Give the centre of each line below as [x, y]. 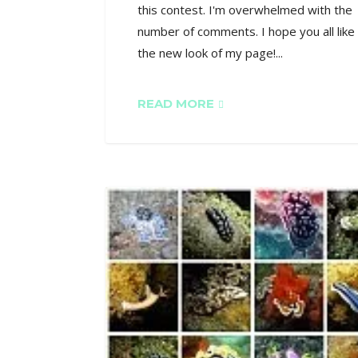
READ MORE [176, 103]
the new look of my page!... [210, 52]
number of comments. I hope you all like [246, 31]
